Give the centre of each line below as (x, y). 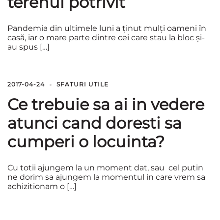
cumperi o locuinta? (86, 142)
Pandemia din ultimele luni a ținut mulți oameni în (107, 28)
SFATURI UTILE (82, 84)
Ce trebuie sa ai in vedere (106, 104)
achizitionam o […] (42, 186)
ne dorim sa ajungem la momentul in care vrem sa (106, 177)
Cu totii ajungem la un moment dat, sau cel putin (105, 168)
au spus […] (28, 47)
